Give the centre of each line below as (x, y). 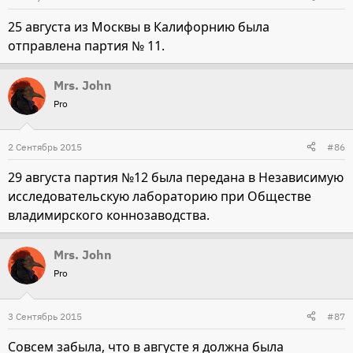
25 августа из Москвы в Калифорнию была (139, 26)
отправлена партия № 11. (86, 45)
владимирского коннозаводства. (109, 215)
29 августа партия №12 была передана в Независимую (176, 177)
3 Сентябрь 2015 (45, 316)
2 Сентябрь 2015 (45, 147)
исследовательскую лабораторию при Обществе (160, 196)
